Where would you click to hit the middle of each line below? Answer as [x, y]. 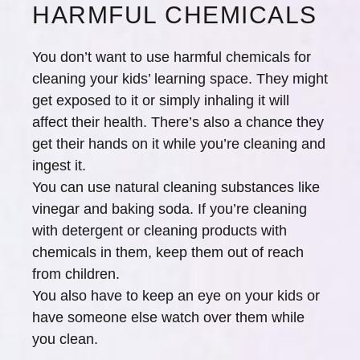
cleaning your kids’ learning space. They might [180, 79]
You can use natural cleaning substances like [176, 187]
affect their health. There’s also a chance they [178, 122]
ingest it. [59, 166]
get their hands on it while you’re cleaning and [179, 144]
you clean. [65, 339]
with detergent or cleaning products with [160, 231]
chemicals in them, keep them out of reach [168, 252]
